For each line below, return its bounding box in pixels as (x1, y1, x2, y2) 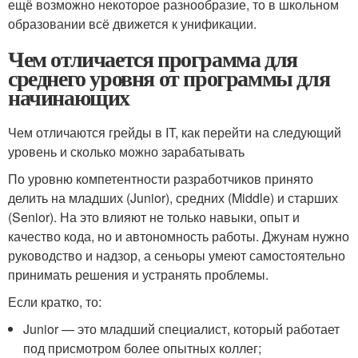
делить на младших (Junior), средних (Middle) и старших (8, 189, 338, 207)
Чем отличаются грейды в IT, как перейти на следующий (8, 123, 341, 141)
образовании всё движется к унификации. (8, 14, 257, 33)
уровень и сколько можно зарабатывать (8, 142, 248, 161)
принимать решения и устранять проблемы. (8, 265, 268, 284)
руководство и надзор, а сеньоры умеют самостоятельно (8, 246, 345, 265)
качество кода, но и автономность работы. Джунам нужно (8, 227, 349, 245)
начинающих (8, 81, 129, 113)
